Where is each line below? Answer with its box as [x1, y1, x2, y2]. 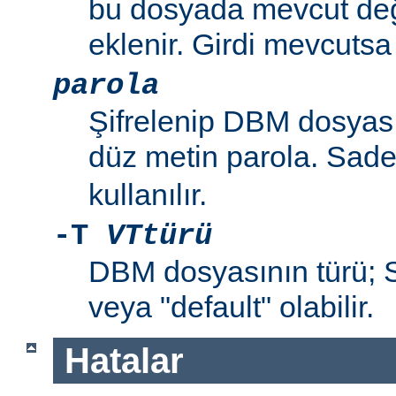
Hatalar [64, 340, 184, 380]
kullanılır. [88, 178, 207, 212]
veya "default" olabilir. [88, 290, 374, 324]
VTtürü [106, 219, 212, 254]
